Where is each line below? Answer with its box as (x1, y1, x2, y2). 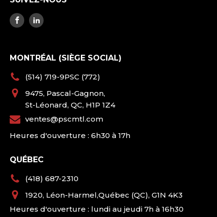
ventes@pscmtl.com (25, 114, 103, 124)
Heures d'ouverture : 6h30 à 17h (10, 130, 130, 140)
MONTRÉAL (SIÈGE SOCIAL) (10, 53, 122, 62)
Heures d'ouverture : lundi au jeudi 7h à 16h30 (10, 204, 184, 214)
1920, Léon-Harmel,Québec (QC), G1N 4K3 (25, 190, 183, 200)
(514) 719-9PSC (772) (25, 72, 100, 81)
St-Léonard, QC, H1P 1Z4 (25, 100, 115, 109)
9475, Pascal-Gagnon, (25, 88, 105, 98)
